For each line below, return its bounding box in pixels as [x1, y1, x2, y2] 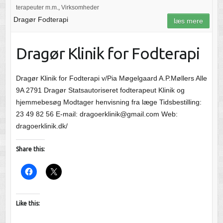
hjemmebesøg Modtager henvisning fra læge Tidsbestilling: [15, 98, 202, 106]
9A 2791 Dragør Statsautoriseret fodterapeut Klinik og [15, 86, 185, 94]
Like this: [15, 200, 40, 207]
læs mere [174, 16, 204, 25]
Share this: [15, 145, 45, 152]
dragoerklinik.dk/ [15, 121, 68, 130]
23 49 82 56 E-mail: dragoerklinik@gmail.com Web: [15, 110, 178, 118]
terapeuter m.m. [15, 3, 58, 11]
